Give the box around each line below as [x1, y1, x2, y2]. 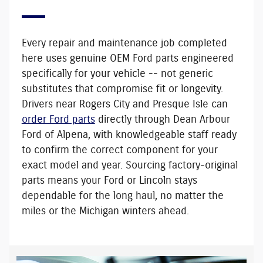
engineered [178, 53, 234, 64]
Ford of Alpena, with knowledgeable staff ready [21, 129, 237, 140]
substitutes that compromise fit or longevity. [21, 83, 223, 95]
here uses [21, 53, 70, 64]
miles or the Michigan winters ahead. [21, 205, 189, 217]
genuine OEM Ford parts [69, 53, 178, 64]
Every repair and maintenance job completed [21, 38, 227, 49]
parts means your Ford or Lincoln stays [21, 175, 197, 186]
